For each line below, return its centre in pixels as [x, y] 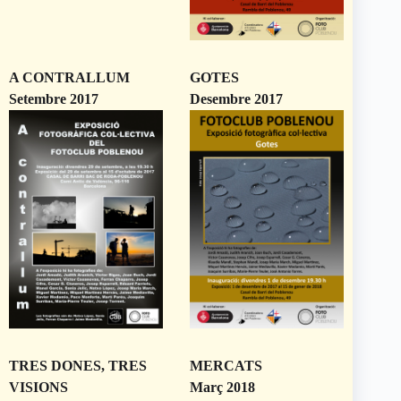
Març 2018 [223, 387]
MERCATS [226, 365]
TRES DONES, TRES [78, 365]
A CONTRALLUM [69, 78]
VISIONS [38, 387]
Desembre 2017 [237, 99]
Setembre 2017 [54, 99]
